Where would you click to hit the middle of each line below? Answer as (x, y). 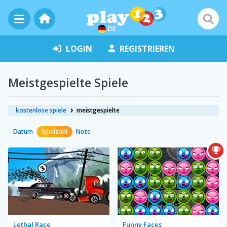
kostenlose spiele (41, 110)
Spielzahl (54, 131)
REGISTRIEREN (147, 49)
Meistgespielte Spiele (68, 83)
